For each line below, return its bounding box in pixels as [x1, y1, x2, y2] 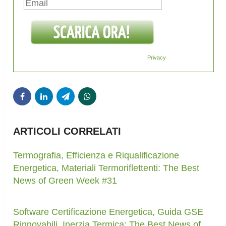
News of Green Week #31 [13, 176, 118, 186]
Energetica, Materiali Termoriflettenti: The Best [13, 163, 200, 174]
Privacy [147, 54, 166, 61]
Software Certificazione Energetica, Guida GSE [13, 207, 204, 217]
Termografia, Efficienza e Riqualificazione [13, 150, 180, 161]
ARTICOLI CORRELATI [13, 126, 122, 137]
